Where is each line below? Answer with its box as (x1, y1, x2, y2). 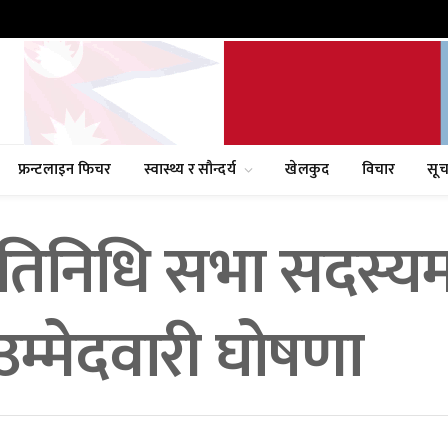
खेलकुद (285, 157, 330, 182)
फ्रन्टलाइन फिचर (17, 157, 112, 182)
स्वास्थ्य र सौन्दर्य (143, 157, 237, 182)
